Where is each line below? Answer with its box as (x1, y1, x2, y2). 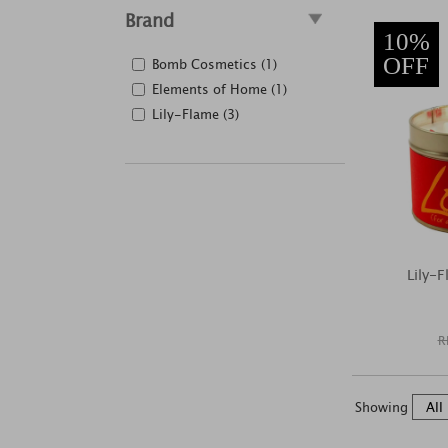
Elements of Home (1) (152, 79, 287, 100)
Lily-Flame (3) (152, 104, 239, 125)
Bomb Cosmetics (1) (152, 54, 277, 75)
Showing (355, 396, 412, 418)
